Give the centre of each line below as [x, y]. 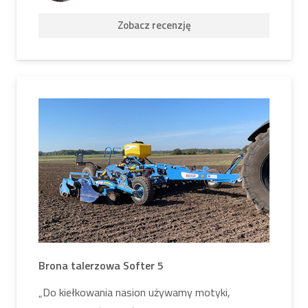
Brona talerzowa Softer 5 [101, 266]
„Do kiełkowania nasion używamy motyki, [134, 293]
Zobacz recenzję [154, 25]
